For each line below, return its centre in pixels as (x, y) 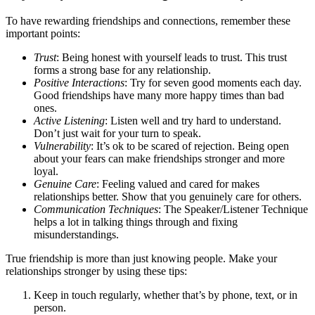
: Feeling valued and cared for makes (178, 184)
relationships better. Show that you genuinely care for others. (168, 196)
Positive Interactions (79, 82)
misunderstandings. (76, 234)
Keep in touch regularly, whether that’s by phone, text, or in (166, 295)
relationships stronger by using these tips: (96, 271)
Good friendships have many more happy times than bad (159, 95)
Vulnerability (62, 146)
